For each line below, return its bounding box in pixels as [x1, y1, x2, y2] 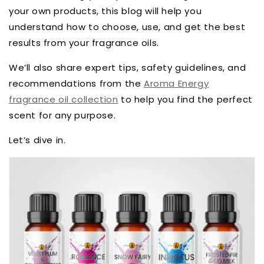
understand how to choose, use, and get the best [9, 21, 246, 34]
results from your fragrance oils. [9, 37, 159, 49]
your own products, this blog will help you [9, 5, 202, 18]
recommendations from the [9, 77, 144, 90]
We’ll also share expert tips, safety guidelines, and [9, 61, 246, 74]
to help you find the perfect [118, 93, 253, 106]
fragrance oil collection [9, 93, 118, 106]
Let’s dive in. [9, 134, 66, 147]
